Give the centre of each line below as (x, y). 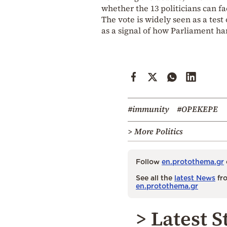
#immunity (148, 109)
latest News (195, 177)
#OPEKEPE (197, 109)
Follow (149, 161)
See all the (155, 177)
